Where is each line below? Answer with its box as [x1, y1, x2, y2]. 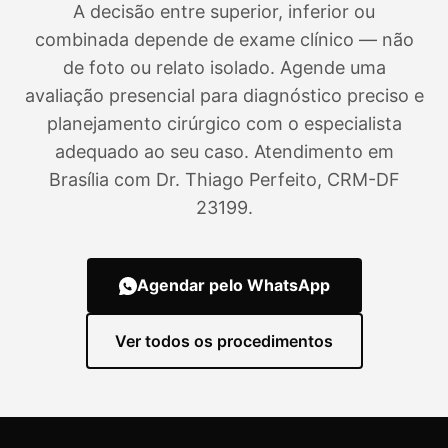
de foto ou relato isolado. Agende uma [62, 57, 386, 78]
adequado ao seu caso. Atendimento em [54, 141, 394, 162]
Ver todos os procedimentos [115, 330, 333, 351]
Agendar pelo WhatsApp [136, 275, 330, 295]
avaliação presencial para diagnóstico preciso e [24, 85, 424, 106]
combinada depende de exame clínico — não [34, 29, 414, 50]
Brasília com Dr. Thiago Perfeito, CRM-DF [48, 169, 400, 190]
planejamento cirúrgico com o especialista [46, 113, 402, 134]
